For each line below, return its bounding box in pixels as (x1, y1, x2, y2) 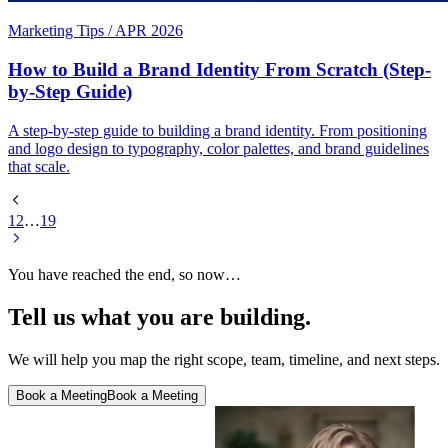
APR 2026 (115, 22, 183, 40)
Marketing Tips (8, 22, 104, 40)
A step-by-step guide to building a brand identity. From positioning (8, 121, 427, 139)
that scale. (8, 157, 70, 175)
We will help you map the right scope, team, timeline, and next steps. (8, 350, 440, 368)
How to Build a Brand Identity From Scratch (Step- (8, 59, 431, 81)
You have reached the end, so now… (8, 265, 241, 283)
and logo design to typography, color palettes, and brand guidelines (8, 139, 429, 157)
